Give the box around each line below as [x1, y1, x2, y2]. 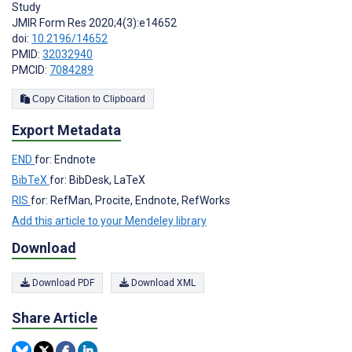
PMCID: [12, 64, 49, 77]
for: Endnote [35, 153, 96, 167]
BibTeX [12, 174, 49, 187]
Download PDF [30, 277, 94, 289]
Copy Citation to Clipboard [103, 93, 145, 105]
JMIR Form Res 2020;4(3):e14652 [12, 16, 177, 30]
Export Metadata [12, 122, 121, 139]
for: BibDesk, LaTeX [49, 174, 145, 187]
